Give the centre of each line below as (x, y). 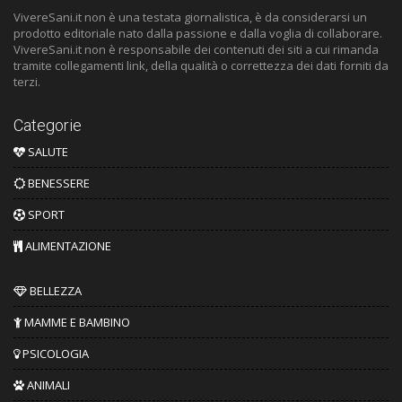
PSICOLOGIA (54, 354)
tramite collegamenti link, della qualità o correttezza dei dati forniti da (201, 66)
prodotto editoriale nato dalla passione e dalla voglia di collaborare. (198, 34)
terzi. (27, 82)
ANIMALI (47, 385)
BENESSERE (57, 184)
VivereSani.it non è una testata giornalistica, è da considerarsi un (190, 17)
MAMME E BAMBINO (76, 323)
